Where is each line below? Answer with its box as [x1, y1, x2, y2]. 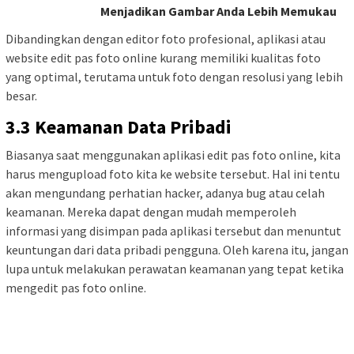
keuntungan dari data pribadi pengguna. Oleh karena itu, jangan [6, 242, 348, 258]
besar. [6, 88, 37, 104]
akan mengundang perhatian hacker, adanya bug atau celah [6, 185, 325, 201]
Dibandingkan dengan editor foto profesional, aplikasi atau [6, 31, 326, 47]
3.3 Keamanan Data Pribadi [6, 115, 232, 139]
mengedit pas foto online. [6, 280, 146, 296]
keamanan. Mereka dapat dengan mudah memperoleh [6, 204, 296, 220]
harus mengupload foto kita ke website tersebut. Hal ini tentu [6, 166, 340, 182]
